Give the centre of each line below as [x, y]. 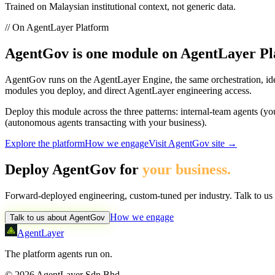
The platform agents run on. [59, 254]
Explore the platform [45, 144]
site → [223, 144]
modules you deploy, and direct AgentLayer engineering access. [128, 91]
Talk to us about [40, 217]
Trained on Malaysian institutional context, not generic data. [120, 7]
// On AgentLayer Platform [57, 28]
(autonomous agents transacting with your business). [106, 123]
